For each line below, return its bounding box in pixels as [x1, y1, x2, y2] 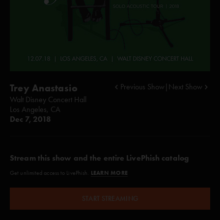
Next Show [168, 82, 202, 91]
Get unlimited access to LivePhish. [10, 169, 91, 176]
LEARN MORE [90, 169, 128, 176]
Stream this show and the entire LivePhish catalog [10, 153, 189, 163]
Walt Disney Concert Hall [10, 95, 86, 104]
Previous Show [120, 82, 165, 91]
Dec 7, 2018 [10, 114, 51, 124]
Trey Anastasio [10, 82, 78, 94]
